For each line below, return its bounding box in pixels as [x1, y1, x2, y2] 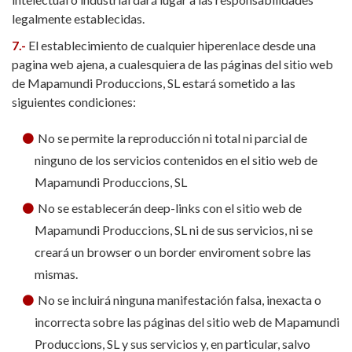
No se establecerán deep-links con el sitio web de [37, 200, 302, 215]
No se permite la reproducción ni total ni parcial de [37, 130, 307, 145]
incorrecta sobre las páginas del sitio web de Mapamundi [34, 314, 339, 329]
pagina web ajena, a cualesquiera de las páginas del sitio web [12, 57, 333, 71]
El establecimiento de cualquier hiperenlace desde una [28, 38, 316, 53]
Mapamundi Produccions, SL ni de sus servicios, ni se [34, 222, 313, 237]
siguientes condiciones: [12, 94, 136, 109]
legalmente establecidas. [12, 11, 145, 26]
